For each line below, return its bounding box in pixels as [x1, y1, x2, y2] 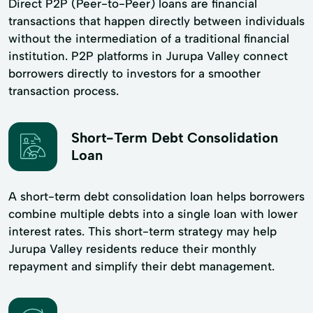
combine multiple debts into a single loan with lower [8, 206, 298, 221]
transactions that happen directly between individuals [8, 13, 305, 28]
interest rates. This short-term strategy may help [8, 224, 277, 238]
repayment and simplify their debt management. [8, 259, 275, 273]
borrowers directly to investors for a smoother [8, 66, 261, 80]
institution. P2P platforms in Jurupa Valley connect [8, 48, 288, 63]
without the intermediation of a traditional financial [8, 31, 289, 45]
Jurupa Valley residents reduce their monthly [8, 241, 256, 256]
